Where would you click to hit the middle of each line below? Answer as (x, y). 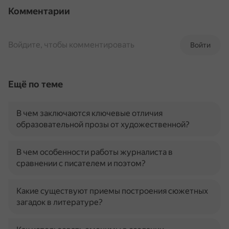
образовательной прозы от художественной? (103, 124)
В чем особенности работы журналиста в (95, 152)
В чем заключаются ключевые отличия (89, 113)
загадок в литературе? (60, 202)
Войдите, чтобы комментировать (71, 45)
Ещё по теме (36, 84)
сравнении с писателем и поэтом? (81, 163)
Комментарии (39, 11)
